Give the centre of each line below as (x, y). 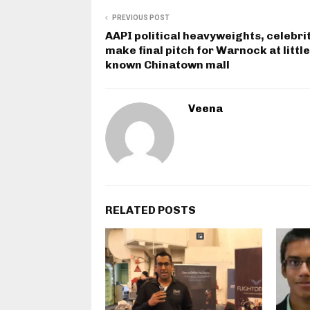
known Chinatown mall (167, 65)
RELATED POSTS (151, 210)
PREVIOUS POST (141, 18)
